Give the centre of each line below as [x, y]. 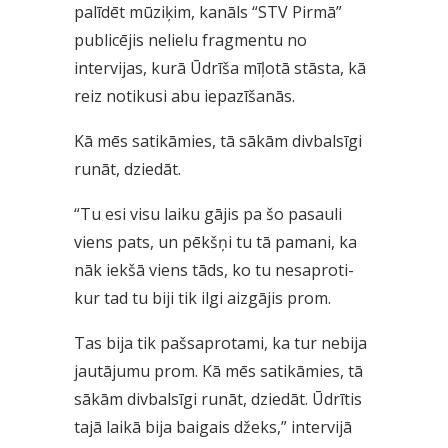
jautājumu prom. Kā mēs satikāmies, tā [218, 371]
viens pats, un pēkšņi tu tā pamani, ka [215, 242]
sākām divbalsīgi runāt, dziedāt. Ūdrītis [218, 399]
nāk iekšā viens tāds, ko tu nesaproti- [214, 270]
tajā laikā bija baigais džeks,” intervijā [213, 427]
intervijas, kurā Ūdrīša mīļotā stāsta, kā [220, 68]
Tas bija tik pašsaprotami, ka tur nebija [220, 343]
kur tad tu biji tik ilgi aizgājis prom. [202, 298]
